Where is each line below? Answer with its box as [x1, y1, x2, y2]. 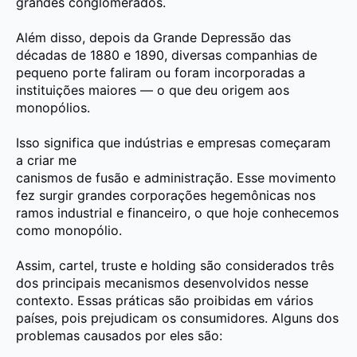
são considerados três [200, 257, 334, 273]
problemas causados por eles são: [16, 327, 222, 343]
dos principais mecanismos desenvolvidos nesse [16, 274, 308, 291]
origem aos [222, 81, 289, 98]
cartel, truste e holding [59, 257, 200, 273]
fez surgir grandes [16, 186, 130, 203]
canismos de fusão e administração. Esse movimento [16, 169, 336, 186]
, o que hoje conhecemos [187, 204, 339, 221]
